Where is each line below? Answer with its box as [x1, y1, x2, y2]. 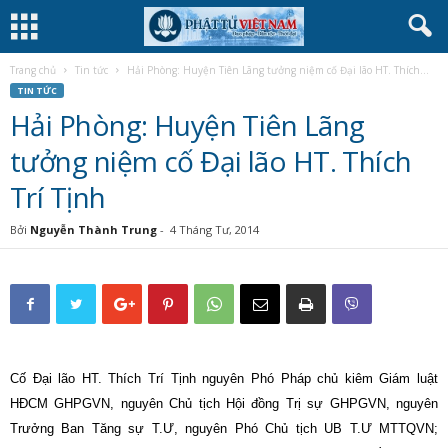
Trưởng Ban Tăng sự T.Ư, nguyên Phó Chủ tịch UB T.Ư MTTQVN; [10, 421, 438, 436]
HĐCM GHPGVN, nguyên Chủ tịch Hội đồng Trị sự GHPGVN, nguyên [10, 396, 438, 411]
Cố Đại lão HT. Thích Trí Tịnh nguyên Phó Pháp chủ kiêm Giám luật [10, 371, 438, 386]
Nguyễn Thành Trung [30, 222, 157, 237]
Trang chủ [10, 63, 56, 77]
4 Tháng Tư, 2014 [170, 222, 259, 237]
